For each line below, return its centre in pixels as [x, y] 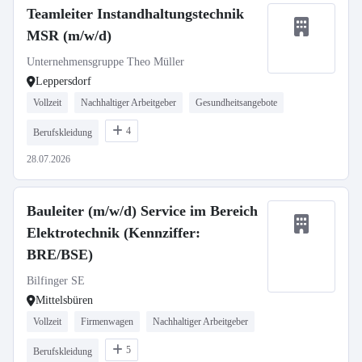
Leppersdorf [63, 81]
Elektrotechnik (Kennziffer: [114, 233]
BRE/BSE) [60, 255]
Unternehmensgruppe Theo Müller [105, 62]
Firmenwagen [107, 322]
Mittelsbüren [64, 300]
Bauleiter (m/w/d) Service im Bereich [142, 211]
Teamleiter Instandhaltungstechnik [135, 14]
